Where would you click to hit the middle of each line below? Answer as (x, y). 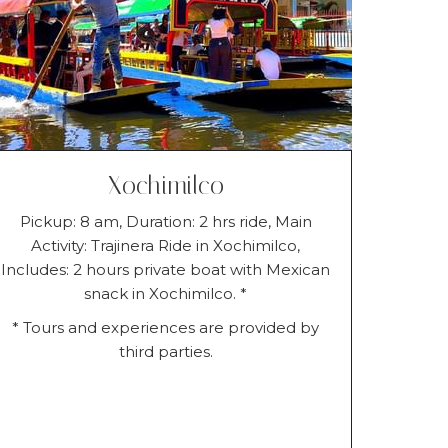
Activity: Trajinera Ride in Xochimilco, (166, 245)
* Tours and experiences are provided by (166, 327)
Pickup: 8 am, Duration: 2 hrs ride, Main (165, 221)
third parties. (165, 351)
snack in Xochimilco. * (166, 293)
